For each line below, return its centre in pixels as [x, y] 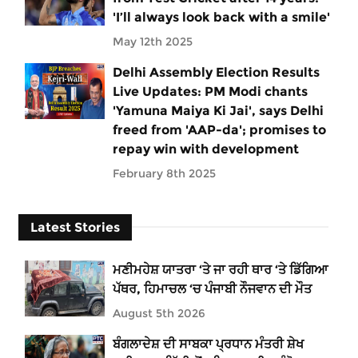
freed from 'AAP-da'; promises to [219, 129]
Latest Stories [75, 227]
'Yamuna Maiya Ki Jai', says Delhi [218, 110]
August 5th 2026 [159, 313]
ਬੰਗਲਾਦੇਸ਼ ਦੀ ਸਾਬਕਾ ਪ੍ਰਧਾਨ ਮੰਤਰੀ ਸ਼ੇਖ [208, 344]
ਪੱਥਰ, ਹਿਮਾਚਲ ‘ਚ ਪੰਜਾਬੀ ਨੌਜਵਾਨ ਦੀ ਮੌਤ [212, 288]
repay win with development [206, 149]
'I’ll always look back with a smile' [221, 17]
